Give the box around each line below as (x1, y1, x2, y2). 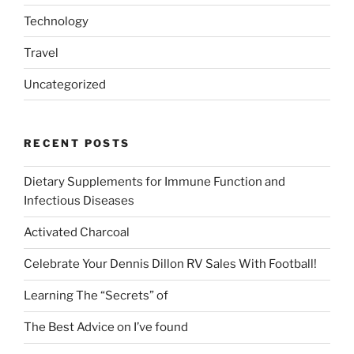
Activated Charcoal (24, 225, 130, 240)
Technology (24, 13, 88, 28)
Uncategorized (24, 77, 106, 92)
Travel (24, 45, 58, 60)
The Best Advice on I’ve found (24, 320, 188, 335)
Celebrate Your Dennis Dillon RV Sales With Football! (24, 257, 317, 272)
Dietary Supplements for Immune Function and (24, 175, 285, 190)
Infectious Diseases (24, 194, 134, 209)
